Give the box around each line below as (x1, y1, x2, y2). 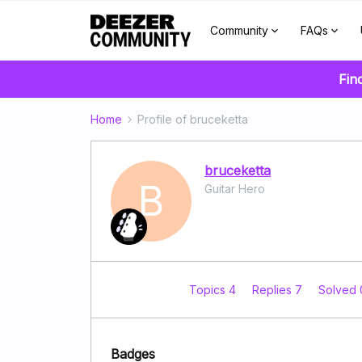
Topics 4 (189, 283, 239, 297)
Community (209, 23, 268, 37)
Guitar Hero (204, 182, 265, 196)
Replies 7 (252, 283, 305, 297)
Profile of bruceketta (137, 112, 248, 126)
